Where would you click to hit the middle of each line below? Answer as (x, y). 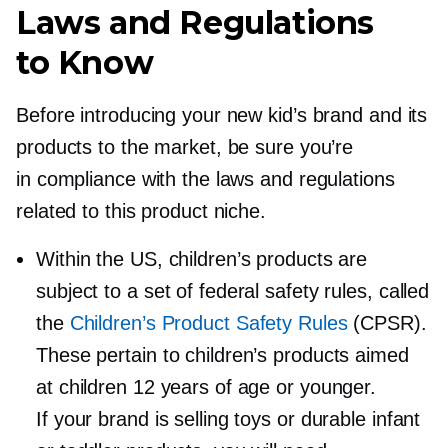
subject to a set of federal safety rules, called (233, 290)
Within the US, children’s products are (202, 258)
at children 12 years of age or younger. (206, 386)
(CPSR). (387, 322)
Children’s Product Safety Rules (208, 322)
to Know (85, 62)
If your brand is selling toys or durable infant (228, 418)
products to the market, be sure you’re (185, 146)
